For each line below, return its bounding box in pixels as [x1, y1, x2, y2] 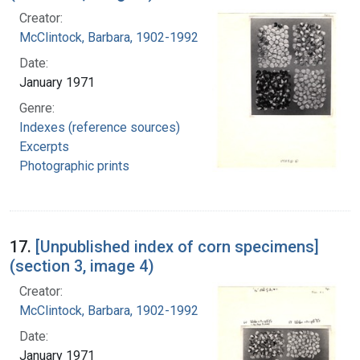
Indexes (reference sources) [19, 120, 180, 136]
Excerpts [19, 139, 69, 155]
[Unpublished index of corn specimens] [35, 237, 319, 257]
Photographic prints [19, 158, 129, 174]
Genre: [19, 100, 55, 117]
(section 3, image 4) [10, 256, 154, 276]
